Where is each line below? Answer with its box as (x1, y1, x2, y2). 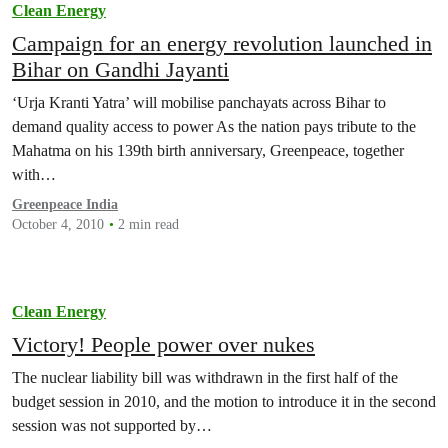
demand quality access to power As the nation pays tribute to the (12, 118, 416, 136)
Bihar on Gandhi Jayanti (12, 57, 229, 83)
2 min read (118, 217, 179, 233)
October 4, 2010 (12, 217, 104, 233)
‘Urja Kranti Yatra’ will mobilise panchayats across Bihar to (12, 94, 386, 112)
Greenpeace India (12, 197, 118, 213)
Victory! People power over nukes (12, 332, 315, 358)
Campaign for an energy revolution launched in (12, 31, 432, 57)
